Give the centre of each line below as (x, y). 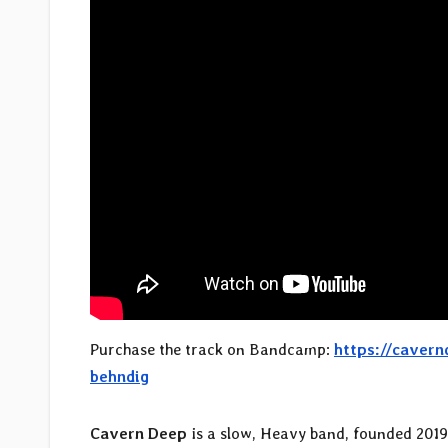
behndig (119, 376)
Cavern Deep (138, 433)
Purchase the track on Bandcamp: (212, 349)
